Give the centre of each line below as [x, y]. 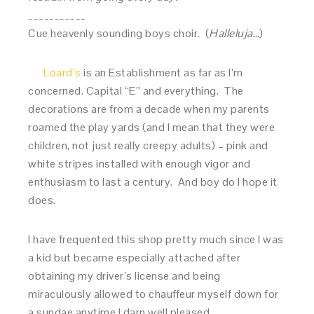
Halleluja [231, 33]
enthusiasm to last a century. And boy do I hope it [153, 182]
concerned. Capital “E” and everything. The [136, 91]
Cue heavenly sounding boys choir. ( [119, 33]
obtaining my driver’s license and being [124, 276]
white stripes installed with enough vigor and [139, 164]
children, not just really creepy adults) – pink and [148, 145]
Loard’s [62, 73]
